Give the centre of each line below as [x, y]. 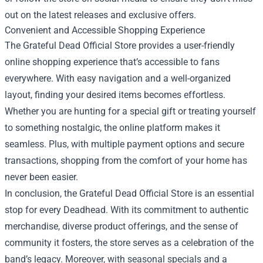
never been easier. [41, 177]
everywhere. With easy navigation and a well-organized [118, 78]
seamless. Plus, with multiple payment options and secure [124, 144]
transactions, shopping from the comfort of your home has [126, 161]
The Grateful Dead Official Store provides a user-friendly [120, 45]
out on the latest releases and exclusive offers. [100, 15]
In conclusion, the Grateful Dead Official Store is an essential [129, 193]
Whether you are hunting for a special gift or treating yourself [130, 111]
